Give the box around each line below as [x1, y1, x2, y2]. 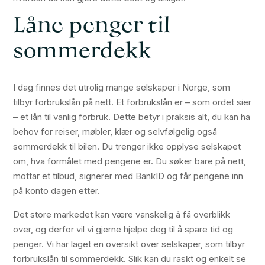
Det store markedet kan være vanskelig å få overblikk [13, 209, 231, 221]
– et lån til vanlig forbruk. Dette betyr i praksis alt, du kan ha [13, 111, 251, 123]
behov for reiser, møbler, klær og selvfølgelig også [13, 126, 218, 138]
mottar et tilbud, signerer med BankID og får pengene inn [13, 170, 244, 182]
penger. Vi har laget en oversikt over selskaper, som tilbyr [13, 238, 245, 250]
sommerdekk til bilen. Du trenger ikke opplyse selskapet [13, 141, 241, 153]
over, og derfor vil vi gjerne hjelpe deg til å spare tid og [13, 224, 234, 235]
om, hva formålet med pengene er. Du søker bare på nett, [13, 156, 247, 167]
